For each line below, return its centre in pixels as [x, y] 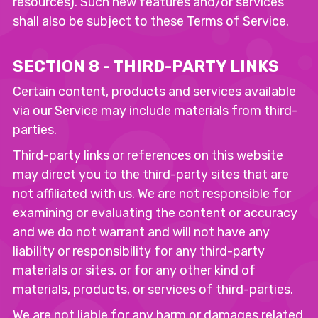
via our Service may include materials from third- [155, 111]
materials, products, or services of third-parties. [153, 290]
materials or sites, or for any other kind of [134, 270]
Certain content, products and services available [154, 92]
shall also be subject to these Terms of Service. [151, 21]
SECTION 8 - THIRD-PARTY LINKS [146, 66]
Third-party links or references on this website [148, 155]
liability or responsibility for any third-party [139, 251]
